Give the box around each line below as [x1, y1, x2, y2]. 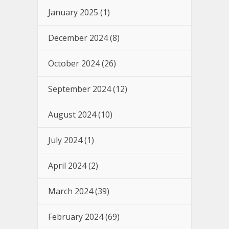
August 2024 [48, 109, 96, 121]
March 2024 [48, 186, 93, 197]
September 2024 [48, 83, 111, 95]
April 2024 [48, 160, 86, 172]
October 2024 [48, 58, 100, 70]
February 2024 [48, 211, 103, 223]
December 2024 [48, 32, 108, 44]
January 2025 [48, 7, 98, 18]
